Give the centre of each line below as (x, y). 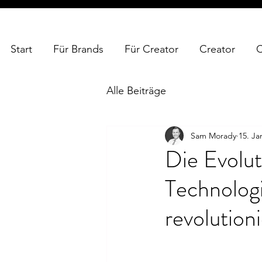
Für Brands (78, 49)
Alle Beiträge (136, 90)
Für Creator (151, 49)
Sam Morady (213, 135)
